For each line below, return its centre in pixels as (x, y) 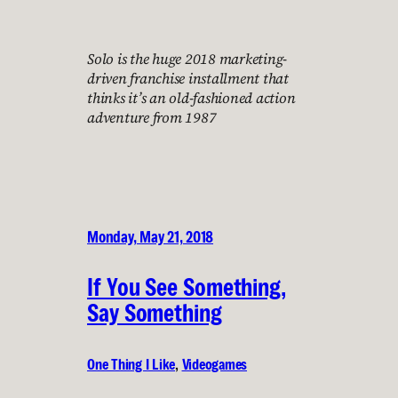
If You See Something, (187, 287)
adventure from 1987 (152, 118)
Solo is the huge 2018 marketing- (187, 59)
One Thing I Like (131, 365)
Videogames (214, 365)
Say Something (155, 313)
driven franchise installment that (188, 79)
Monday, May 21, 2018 (150, 236)
